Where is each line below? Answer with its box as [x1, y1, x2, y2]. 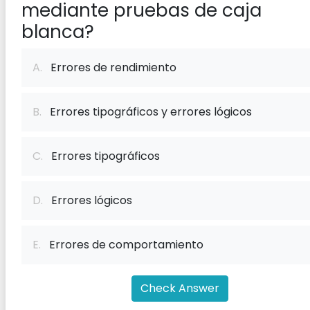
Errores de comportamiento [41, 237, 203, 253]
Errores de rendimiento [42, 60, 176, 75]
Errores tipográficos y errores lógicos [42, 104, 252, 120]
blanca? [21, 19, 94, 44]
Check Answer [140, 280, 219, 296]
